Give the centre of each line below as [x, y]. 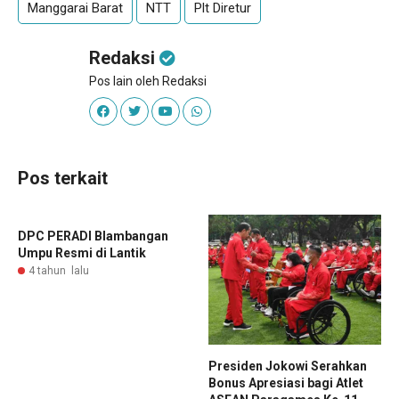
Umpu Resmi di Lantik [82, 253]
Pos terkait [63, 179]
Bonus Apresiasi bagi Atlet [286, 383]
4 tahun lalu [59, 271]
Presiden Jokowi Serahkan [288, 366]
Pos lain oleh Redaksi [148, 81]
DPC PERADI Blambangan [93, 236]
